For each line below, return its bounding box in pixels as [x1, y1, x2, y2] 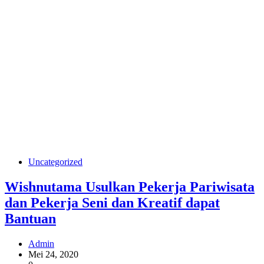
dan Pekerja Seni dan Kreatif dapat [5, 195, 220, 211]
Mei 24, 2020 [28, 249, 78, 260]
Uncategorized [28, 157, 82, 167]
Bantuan [5, 211, 56, 227]
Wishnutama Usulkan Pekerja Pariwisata [5, 179, 255, 195]
